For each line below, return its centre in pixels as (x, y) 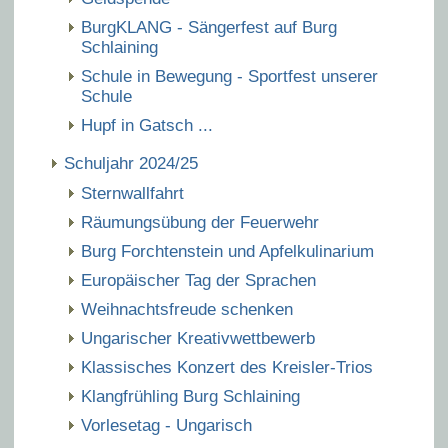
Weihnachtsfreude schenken (187, 309)
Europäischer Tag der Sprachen (198, 280)
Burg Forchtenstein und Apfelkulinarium (227, 251)
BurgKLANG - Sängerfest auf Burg (209, 27)
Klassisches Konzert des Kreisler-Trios (227, 367)
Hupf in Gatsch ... (147, 125)
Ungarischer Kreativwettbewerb (200, 338)
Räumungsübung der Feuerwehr (200, 222)
